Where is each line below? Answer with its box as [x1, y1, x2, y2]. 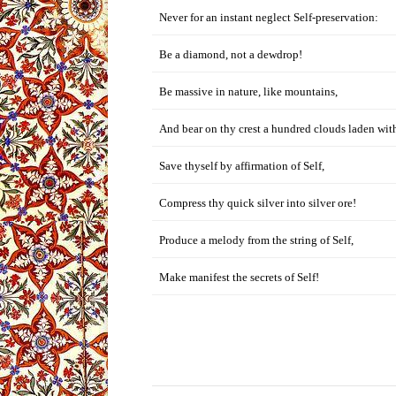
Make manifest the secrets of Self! [159, 270, 319, 284]
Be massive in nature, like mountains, [159, 85, 338, 98]
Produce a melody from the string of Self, [159, 233, 354, 247]
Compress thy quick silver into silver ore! [159, 196, 356, 209]
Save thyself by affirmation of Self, [159, 159, 324, 172]
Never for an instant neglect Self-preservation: [159, 11, 378, 24]
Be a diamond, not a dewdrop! [159, 48, 302, 61]
